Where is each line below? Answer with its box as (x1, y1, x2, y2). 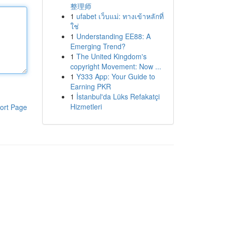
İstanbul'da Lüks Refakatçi (76, 91, 160, 101)
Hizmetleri (70, 101, 102, 111)
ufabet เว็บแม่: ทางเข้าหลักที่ (76, 11, 164, 21)
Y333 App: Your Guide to (76, 71, 155, 81)
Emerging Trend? (70, 41, 126, 51)
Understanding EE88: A (76, 31, 151, 41)
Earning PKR (70, 81, 111, 91)
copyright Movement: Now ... (70, 61, 161, 71)
